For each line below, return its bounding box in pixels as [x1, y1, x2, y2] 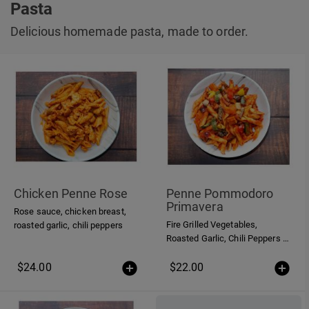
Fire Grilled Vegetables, [166, 219, 258, 230]
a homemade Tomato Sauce [166, 246, 278, 257]
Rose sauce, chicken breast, [14, 206, 126, 217]
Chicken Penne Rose [14, 186, 128, 201]
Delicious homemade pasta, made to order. [10, 23, 248, 39]
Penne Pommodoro [166, 186, 274, 201]
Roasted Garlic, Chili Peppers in [166, 232, 290, 243]
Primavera [166, 199, 223, 214]
